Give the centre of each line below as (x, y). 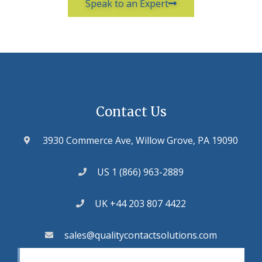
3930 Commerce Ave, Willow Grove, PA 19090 (141, 140)
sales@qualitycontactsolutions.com (140, 235)
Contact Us (131, 111)
